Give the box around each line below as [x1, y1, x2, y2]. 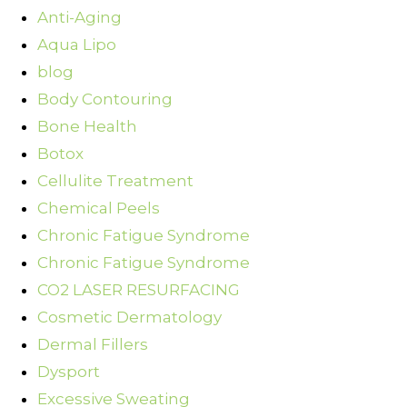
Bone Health [37, 117, 137, 136]
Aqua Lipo [37, 35, 116, 55]
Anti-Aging [37, 8, 122, 27]
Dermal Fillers [37, 335, 148, 354]
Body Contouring [37, 90, 173, 109]
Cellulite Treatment [37, 172, 194, 191]
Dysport [37, 362, 100, 382]
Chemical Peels [37, 199, 160, 218]
